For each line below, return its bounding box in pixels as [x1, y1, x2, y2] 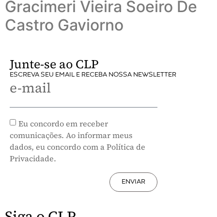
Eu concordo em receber [18, 118, 108, 129]
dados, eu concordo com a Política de [10, 141, 145, 152]
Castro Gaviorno [5, 15, 124, 35]
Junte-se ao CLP [10, 56, 99, 73]
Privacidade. [10, 153, 56, 164]
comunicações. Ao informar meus [10, 129, 132, 140]
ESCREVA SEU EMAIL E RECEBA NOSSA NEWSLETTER [10, 71, 176, 79]
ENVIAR [122, 178, 145, 186]
